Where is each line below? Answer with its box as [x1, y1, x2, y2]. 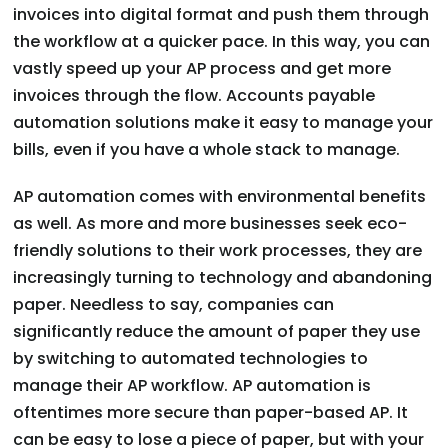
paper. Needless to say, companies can [13, 293, 335, 317]
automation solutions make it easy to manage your [13, 111, 434, 135]
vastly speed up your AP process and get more [13, 57, 392, 81]
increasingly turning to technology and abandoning [13, 266, 433, 290]
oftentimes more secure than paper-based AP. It [13, 401, 409, 425]
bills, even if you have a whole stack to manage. [13, 138, 401, 162]
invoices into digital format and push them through [13, 3, 430, 27]
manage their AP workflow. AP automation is [13, 374, 372, 398]
